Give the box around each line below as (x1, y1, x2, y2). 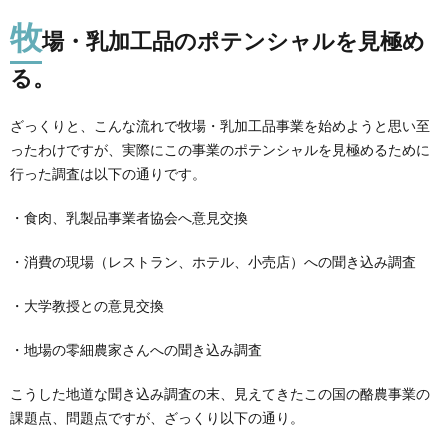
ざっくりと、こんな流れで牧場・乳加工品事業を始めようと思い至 (10, 117, 430, 134)
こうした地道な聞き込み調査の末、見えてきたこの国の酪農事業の (10, 385, 430, 402)
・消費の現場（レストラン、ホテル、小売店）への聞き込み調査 (10, 253, 416, 270)
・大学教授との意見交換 (10, 297, 164, 314)
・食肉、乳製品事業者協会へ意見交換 (10, 209, 248, 226)
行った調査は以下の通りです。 (10, 165, 206, 182)
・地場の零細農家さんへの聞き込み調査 (10, 341, 262, 358)
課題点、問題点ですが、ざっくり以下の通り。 (10, 409, 304, 426)
